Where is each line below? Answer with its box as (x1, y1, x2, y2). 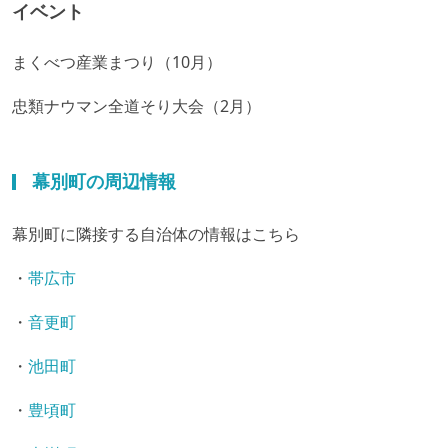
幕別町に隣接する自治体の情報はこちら (12, 222, 300, 245)
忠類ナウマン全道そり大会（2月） (12, 94, 261, 117)
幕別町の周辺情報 (32, 168, 176, 193)
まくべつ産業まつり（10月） (12, 50, 222, 73)
